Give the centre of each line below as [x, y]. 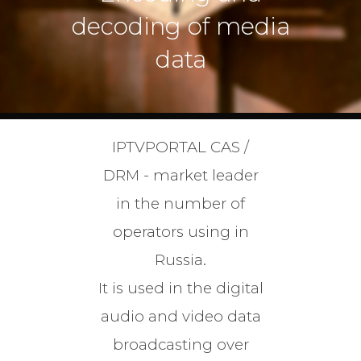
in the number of [180, 204]
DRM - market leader [180, 176]
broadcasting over [180, 345]
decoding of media [180, 27]
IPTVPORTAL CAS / [180, 147]
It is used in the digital [180, 288]
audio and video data [180, 317]
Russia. [180, 260]
